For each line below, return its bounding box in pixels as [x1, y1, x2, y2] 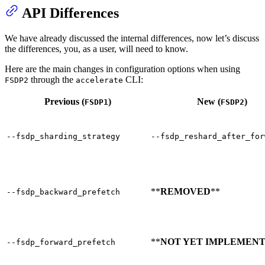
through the [28, 75, 76, 85]
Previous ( [44, 96, 85, 107]
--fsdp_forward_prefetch [7, 238, 115, 247]
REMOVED [160, 186, 211, 197]
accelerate [76, 76, 123, 85]
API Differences [22, 5, 119, 21]
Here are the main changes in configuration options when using [5, 64, 240, 75]
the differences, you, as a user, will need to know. [5, 44, 188, 54]
